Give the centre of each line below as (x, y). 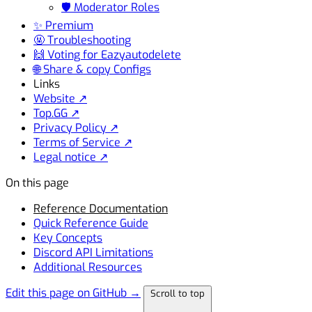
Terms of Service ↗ (83, 142)
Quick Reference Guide (91, 223)
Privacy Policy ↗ (76, 127)
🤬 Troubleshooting (82, 40)
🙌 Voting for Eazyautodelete (107, 54)
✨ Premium (63, 25)
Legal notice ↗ (71, 157)
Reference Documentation (101, 208)
